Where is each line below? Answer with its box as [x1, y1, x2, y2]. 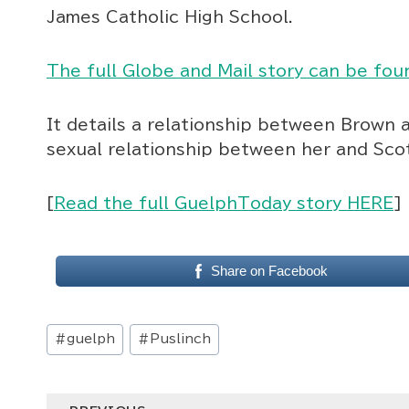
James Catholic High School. [47, 9, 293, 26]
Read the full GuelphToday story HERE [54, 195, 393, 212]
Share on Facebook [211, 263, 329, 279]
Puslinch [150, 332, 212, 346]
